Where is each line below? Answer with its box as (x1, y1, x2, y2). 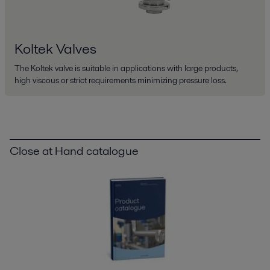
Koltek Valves (14, 38, 96, 58)
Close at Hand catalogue (10, 142, 139, 159)
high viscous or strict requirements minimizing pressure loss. (14, 74, 227, 86)
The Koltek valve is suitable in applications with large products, (14, 61, 238, 74)
